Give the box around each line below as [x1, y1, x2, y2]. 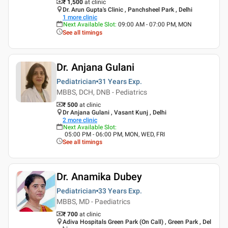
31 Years [98, 77, 127, 85]
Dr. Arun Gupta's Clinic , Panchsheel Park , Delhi [63, 6, 192, 13]
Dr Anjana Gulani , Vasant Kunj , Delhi [63, 108, 166, 116]
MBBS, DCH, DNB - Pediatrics [56, 88, 147, 96]
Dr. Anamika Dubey [56, 170, 142, 183]
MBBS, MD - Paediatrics [56, 197, 130, 206]
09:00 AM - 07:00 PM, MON [118, 20, 192, 28]
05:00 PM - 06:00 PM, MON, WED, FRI [65, 130, 165, 138]
